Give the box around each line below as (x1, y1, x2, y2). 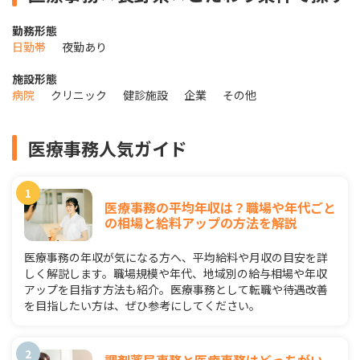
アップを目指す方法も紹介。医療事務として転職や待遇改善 (24, 281, 328, 297)
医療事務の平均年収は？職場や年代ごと (104, 197, 336, 217)
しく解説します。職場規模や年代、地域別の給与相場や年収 (24, 265, 327, 281)
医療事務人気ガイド (28, 135, 187, 161)
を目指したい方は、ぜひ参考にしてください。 (24, 297, 260, 313)
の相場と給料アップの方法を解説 (104, 212, 297, 232)
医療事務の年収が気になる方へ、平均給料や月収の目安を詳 (24, 249, 328, 265)
